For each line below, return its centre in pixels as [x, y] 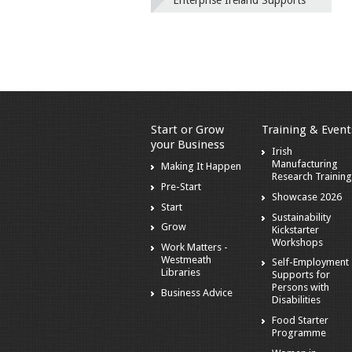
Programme [299, 333]
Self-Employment [310, 262]
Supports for [301, 275]
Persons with [300, 288]
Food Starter [300, 321]
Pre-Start [181, 186]
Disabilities [296, 300]
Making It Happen [201, 167]
